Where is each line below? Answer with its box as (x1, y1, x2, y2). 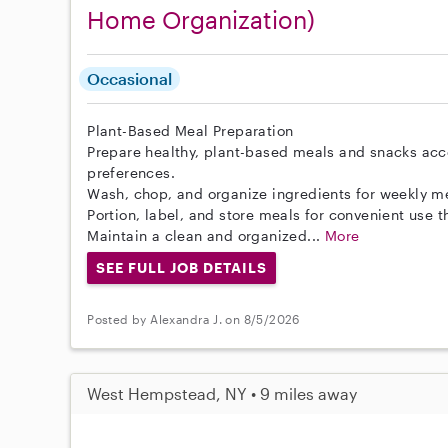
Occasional (87, 69, 173, 88)
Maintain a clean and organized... (87, 227, 325, 244)
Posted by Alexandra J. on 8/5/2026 (87, 312, 300, 327)
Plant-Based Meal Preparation (87, 122, 294, 139)
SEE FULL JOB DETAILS (96, 259, 267, 276)
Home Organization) (87, 5, 316, 34)
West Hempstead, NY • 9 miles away (87, 383, 358, 403)
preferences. (87, 164, 176, 181)
